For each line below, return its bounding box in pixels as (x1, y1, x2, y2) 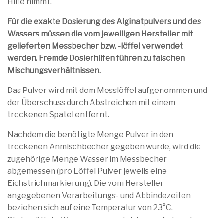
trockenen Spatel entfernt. (7, 109, 109, 119)
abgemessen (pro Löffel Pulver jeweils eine (7, 166, 167, 176)
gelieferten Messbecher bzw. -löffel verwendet (7, 41, 183, 51)
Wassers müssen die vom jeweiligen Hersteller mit (7, 29, 193, 38)
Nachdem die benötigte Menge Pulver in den (7, 129, 173, 139)
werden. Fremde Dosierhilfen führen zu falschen (7, 53, 185, 63)
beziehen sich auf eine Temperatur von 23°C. (7, 202, 173, 212)
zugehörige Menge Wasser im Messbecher (7, 154, 167, 163)
